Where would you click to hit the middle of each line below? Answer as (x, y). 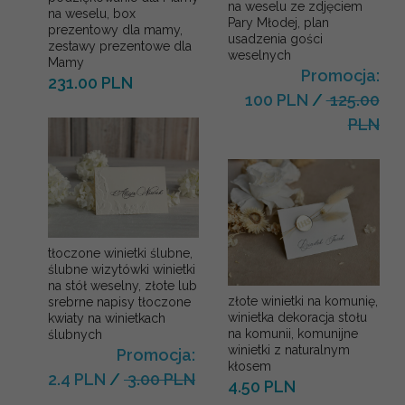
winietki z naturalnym (289, 349)
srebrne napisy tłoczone (119, 302)
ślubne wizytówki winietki (122, 270)
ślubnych (75, 335)
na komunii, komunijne (293, 333)
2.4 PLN (77, 380)
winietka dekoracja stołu (298, 317)
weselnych (260, 56)
